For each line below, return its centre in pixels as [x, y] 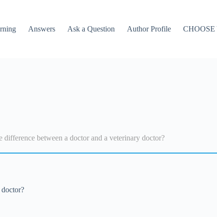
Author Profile [149, 29]
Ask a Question [91, 29]
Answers [41, 29]
